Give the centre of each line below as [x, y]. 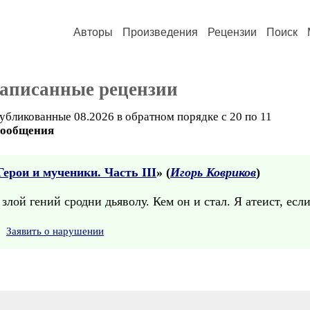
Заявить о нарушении [55, 231]
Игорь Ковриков [213, 172]
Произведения [160, 32]
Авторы [93, 32]
